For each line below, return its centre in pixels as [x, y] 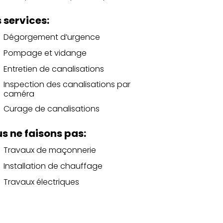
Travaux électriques [41, 182]
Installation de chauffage [53, 166]
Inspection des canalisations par [67, 84]
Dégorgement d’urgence [52, 37]
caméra [19, 94]
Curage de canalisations [51, 109]
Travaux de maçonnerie [50, 150]
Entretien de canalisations [54, 69]
